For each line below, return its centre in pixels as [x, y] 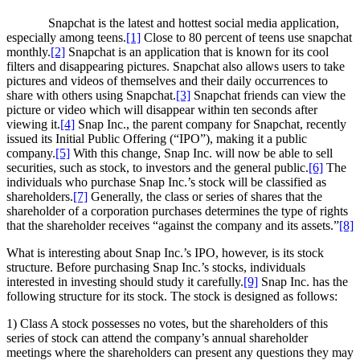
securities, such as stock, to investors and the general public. [157, 168]
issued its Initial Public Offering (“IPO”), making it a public [157, 139]
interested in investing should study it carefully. [125, 282]
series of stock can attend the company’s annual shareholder [157, 338]
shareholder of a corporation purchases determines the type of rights [177, 211]
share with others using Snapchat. [91, 96]
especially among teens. [66, 38]
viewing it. [33, 125]
